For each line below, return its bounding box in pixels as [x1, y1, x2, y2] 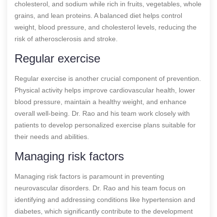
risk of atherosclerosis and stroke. [15, 34, 118, 43]
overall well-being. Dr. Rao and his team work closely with [15, 109, 190, 117]
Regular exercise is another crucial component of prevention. [15, 74, 201, 82]
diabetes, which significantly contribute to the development [15, 207, 193, 215]
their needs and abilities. [15, 132, 89, 140]
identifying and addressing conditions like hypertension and [15, 195, 195, 203]
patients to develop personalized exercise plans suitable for [15, 121, 196, 129]
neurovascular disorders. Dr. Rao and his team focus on [15, 184, 186, 192]
